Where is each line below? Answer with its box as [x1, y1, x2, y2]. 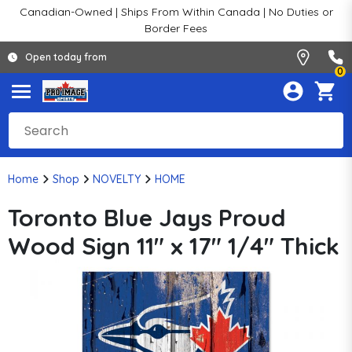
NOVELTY [93, 172, 141, 186]
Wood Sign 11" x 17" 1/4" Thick [8, 231, 339, 261]
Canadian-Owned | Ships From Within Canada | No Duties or [19, 5, 333, 19]
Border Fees [145, 21, 207, 35]
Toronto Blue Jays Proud [8, 203, 286, 233]
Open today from [25, 51, 107, 63]
